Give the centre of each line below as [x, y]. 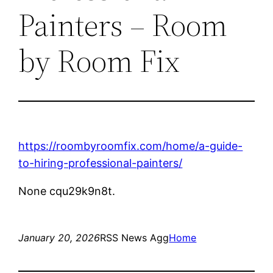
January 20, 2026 [59, 237]
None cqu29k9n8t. [67, 191]
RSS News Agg [135, 237]
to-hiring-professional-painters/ [101, 163]
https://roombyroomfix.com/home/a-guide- [131, 146]
